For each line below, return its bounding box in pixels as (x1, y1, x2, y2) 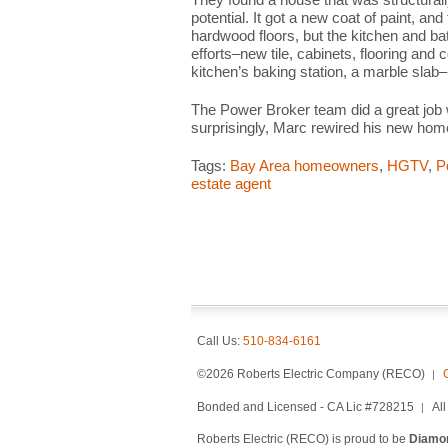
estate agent (190, 175, 271, 192)
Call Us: (196, 334, 243, 347)
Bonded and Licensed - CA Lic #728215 (196, 400, 414, 413)
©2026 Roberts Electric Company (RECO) (196, 367, 425, 380)
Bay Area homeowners (229, 157, 379, 174)
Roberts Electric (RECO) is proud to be (196, 432, 409, 445)
